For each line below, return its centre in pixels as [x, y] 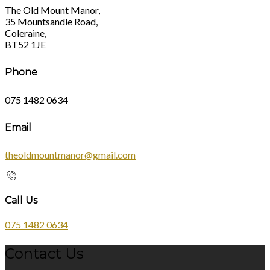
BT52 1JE [25, 45]
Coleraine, [26, 33]
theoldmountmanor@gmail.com [70, 155]
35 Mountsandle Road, [51, 22]
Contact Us [44, 253]
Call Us [21, 200]
